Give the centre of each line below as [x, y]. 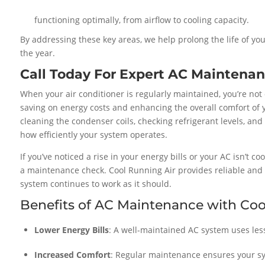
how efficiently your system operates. [94, 134]
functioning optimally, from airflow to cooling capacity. [142, 20]
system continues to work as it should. [96, 183]
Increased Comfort [73, 254]
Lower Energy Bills [72, 230]
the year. [38, 53]
